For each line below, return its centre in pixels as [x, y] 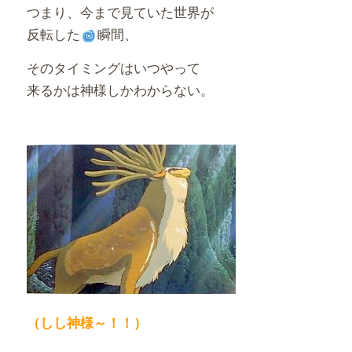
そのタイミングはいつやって [113, 67]
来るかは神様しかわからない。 [120, 89]
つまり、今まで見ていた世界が [120, 12]
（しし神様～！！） [86, 322]
